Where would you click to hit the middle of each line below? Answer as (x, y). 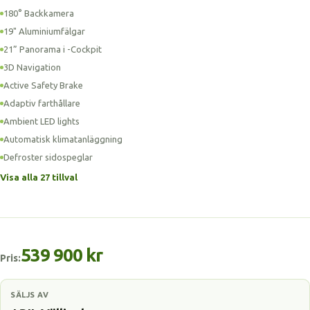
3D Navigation (32, 67)
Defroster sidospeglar (48, 157)
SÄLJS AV (29, 295)
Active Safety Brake (43, 85)
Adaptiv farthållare (42, 103)
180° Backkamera (39, 13)
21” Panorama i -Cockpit (53, 49)
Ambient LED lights (42, 121)
